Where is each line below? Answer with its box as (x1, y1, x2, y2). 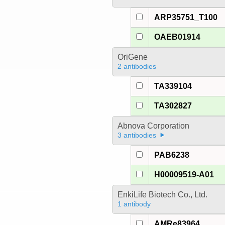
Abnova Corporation (117, 122, 189, 131)
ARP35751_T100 (154, 13, 218, 22)
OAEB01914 (154, 33, 201, 42)
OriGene (117, 53, 148, 62)
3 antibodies (117, 131, 156, 140)
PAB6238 (154, 151, 190, 160)
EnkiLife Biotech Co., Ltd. (117, 190, 207, 199)
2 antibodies (117, 62, 156, 71)
